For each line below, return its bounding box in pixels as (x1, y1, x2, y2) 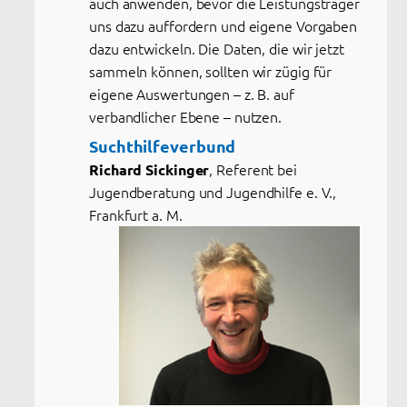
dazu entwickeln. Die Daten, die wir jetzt (89, 37, 344, 58)
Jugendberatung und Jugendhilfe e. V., (89, 181, 337, 202)
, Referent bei (209, 158, 297, 179)
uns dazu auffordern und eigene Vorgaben (89, 15, 358, 35)
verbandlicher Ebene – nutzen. (89, 105, 283, 126)
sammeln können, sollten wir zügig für (89, 60, 333, 81)
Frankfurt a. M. (89, 203, 183, 224)
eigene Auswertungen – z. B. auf (89, 83, 294, 104)
